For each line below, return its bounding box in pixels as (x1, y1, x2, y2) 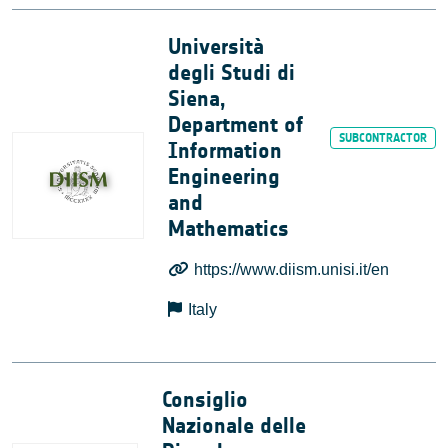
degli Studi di (167, 59, 295, 86)
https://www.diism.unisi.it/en (194, 260, 390, 278)
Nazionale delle (162, 412, 306, 439)
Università (167, 33, 264, 60)
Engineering (167, 163, 280, 190)
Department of (167, 111, 303, 138)
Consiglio (162, 386, 248, 413)
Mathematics (167, 215, 289, 242)
